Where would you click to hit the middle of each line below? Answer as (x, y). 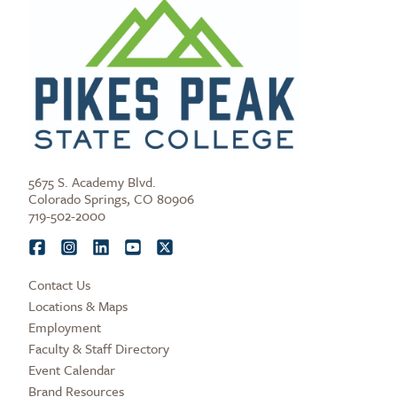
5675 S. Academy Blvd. (92, 182)
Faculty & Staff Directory (99, 349)
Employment (65, 327)
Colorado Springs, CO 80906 (111, 199)
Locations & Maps (78, 306)
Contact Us (59, 285)
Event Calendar (72, 370)
